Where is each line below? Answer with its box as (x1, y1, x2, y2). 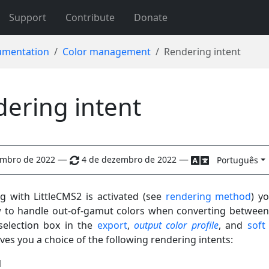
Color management (62, 45, 151, 58)
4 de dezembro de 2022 (82, 153, 177, 165)
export (97, 219, 127, 232)
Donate (133, 11, 168, 24)
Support (8, 11, 46, 24)
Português (217, 154, 258, 166)
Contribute (65, 11, 115, 24)
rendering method (165, 190, 252, 203)
